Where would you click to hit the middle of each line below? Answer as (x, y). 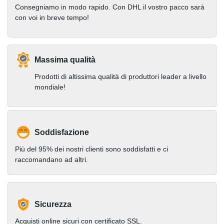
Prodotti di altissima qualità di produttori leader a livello (120, 76)
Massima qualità (65, 59)
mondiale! (50, 87)
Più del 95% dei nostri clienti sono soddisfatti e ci (91, 149)
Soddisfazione (62, 132)
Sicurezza (53, 204)
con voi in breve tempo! (52, 17)
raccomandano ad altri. (51, 159)
